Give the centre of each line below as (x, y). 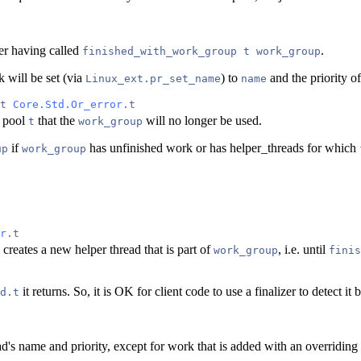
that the (56, 120)
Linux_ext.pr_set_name (153, 78)
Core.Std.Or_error (68, 104)
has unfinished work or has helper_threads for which (223, 147)
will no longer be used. (202, 120)
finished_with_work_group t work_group (201, 51)
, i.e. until (303, 249)
